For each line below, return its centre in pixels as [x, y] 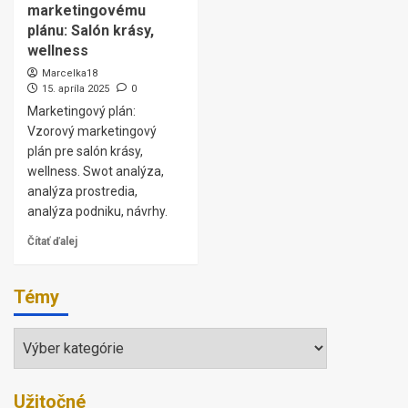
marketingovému [87, 10]
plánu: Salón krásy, [91, 31]
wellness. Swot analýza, [96, 171]
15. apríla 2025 [76, 89]
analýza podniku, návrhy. [97, 211]
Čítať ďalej [52, 241]
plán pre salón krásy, [85, 151]
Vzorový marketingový [92, 131]
